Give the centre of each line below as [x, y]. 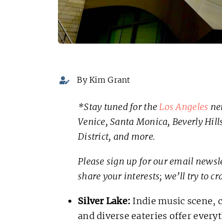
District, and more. [116, 136]
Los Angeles [184, 107]
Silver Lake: [104, 201]
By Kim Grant [104, 80]
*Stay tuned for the [118, 107]
